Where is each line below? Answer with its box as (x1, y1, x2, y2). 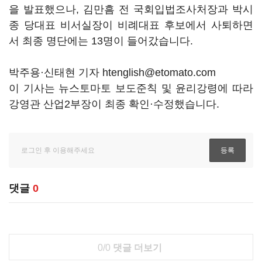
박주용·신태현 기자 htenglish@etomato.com (9, 67, 216, 78)
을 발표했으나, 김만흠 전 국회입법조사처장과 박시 (9, 4, 253, 15)
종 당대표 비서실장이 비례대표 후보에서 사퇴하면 (9, 19, 253, 31)
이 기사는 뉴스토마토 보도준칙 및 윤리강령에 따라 (9, 82, 253, 94)
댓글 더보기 (110, 243, 162, 253)
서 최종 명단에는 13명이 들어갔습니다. (9, 35, 193, 47)
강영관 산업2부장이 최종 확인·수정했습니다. (9, 98, 219, 110)
